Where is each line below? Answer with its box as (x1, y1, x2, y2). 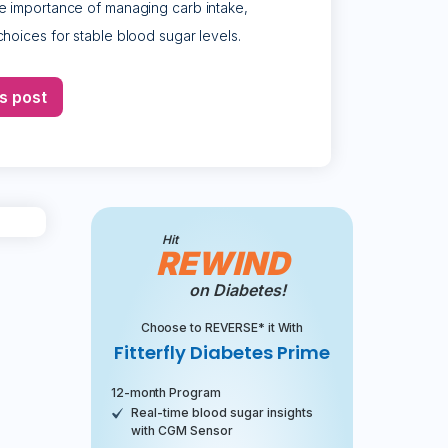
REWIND (155, 243, 289, 283)
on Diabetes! (188, 279, 286, 300)
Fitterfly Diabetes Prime (114, 339, 330, 365)
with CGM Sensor (131, 422, 233, 438)
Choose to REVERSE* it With (140, 319, 304, 335)
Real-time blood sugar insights (131, 404, 313, 420)
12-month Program (111, 384, 221, 400)
